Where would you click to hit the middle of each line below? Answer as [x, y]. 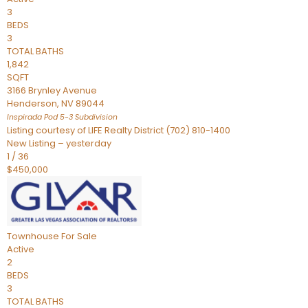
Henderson [32, 103]
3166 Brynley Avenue [52, 90]
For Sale [79, 236]
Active [21, 249]
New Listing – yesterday [59, 143]
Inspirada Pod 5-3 [40, 117]
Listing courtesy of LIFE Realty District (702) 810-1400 [119, 130]
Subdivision [95, 117]
